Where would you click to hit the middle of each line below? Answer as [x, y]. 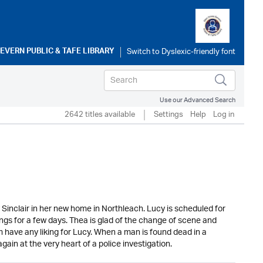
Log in [224, 115]
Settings [168, 115]
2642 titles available [100, 115]
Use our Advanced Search [198, 100]
